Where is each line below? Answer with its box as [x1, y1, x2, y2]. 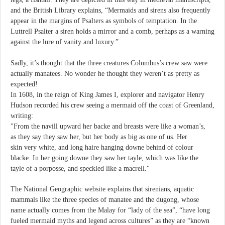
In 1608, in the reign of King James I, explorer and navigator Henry [11, 90, 204, 98]
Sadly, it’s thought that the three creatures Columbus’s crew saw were [11, 59, 207, 67]
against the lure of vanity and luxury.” [11, 38, 119, 46]
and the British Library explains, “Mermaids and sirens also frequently [11, 6, 210, 14]
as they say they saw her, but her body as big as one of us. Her [11, 133, 187, 141]
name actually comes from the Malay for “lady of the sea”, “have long [11, 206, 210, 214]
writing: [11, 111, 33, 120]
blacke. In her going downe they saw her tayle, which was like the [11, 154, 198, 162]
